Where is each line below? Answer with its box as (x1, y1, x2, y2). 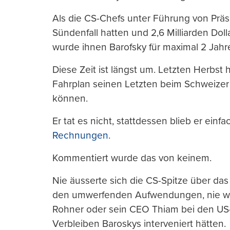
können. (52, 92, 88, 105)
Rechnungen (52, 129, 108, 142)
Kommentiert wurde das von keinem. (52, 152, 212, 164)
